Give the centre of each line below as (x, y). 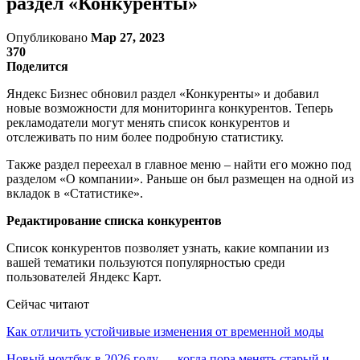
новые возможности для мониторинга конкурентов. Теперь (170, 108)
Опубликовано (49, 37)
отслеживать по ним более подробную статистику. (145, 137)
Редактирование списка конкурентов (114, 220)
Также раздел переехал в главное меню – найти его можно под (179, 164)
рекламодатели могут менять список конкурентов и (148, 122)
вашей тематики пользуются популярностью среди (146, 262)
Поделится (37, 66)
